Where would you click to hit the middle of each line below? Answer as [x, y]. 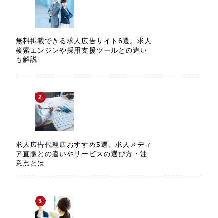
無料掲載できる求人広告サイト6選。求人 [84, 41]
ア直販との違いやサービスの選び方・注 [82, 154]
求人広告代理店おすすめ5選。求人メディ [84, 144]
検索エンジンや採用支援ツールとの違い [82, 50]
